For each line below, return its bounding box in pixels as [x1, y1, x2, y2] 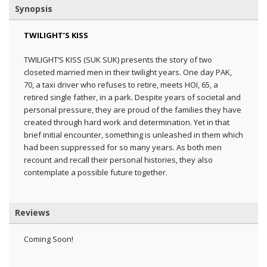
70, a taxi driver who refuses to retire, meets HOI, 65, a [24, 79, 218, 90]
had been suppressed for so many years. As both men [24, 141, 222, 153]
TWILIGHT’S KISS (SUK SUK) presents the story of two [24, 54, 212, 65]
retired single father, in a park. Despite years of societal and [24, 91, 241, 103]
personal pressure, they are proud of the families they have [24, 104, 241, 115]
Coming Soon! [24, 233, 73, 244]
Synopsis [15, 2, 52, 14]
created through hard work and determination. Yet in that [24, 116, 229, 128]
